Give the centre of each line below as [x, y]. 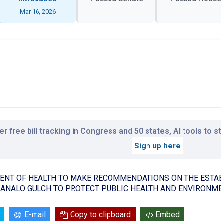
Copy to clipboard [101, 215]
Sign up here [157, 146]
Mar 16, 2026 [37, 11]
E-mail [35, 215]
